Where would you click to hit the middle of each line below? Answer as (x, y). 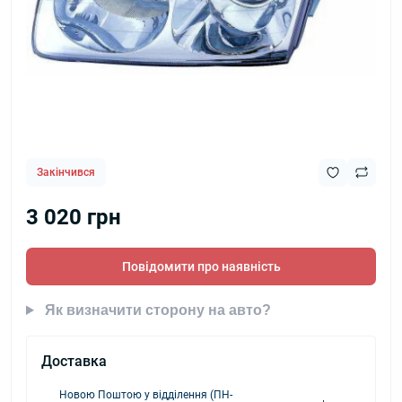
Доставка (74, 361)
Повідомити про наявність (201, 267)
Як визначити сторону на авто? (156, 310)
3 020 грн (74, 217)
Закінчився (66, 172)
